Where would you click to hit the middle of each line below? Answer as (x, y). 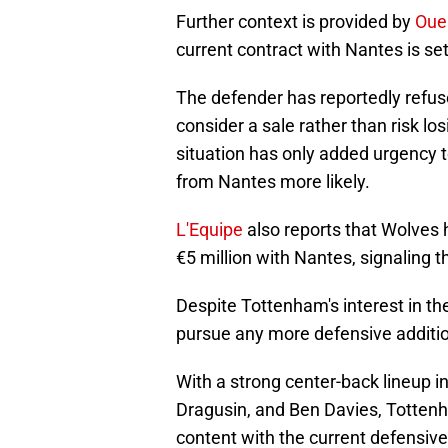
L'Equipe (209, 230)
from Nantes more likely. (273, 182)
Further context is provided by (295, 22)
